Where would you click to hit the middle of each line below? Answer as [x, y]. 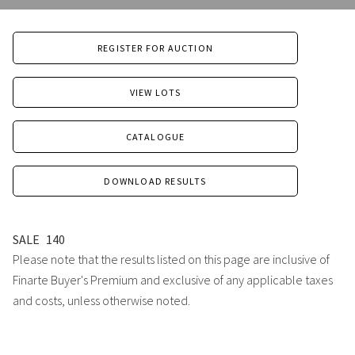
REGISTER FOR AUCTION [155, 48]
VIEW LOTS [155, 92]
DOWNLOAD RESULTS [155, 181]
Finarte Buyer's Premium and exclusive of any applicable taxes [173, 280]
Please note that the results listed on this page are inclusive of [171, 260]
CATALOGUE [155, 136]
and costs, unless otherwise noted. [101, 301]
